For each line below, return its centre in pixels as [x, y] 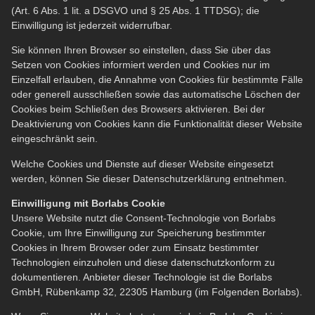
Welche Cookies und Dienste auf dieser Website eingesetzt [142, 163]
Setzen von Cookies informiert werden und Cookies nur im [141, 65]
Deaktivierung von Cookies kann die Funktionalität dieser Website [157, 124]
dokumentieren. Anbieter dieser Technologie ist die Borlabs [142, 277]
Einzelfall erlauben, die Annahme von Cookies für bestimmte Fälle [157, 80]
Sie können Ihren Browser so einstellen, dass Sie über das [141, 50]
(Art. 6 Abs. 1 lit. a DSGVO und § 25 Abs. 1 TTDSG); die [135, 10]
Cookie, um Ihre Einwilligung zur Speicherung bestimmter [139, 233]
